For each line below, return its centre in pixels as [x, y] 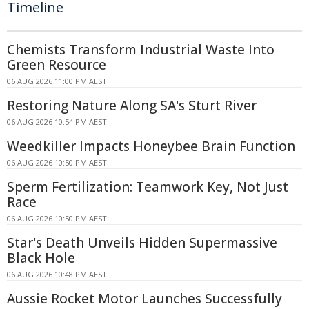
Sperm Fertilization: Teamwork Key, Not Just [148, 187]
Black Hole [41, 258]
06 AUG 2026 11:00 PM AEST [57, 81]
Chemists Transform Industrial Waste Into [141, 49]
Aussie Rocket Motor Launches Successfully [144, 298]
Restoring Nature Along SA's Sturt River [132, 105]
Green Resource [57, 64]
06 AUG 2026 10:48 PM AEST [57, 274]
